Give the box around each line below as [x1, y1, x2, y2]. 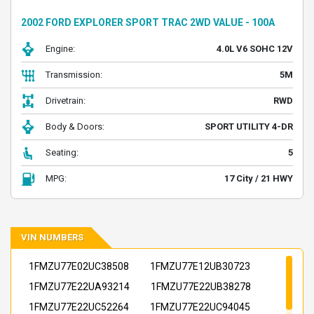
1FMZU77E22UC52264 [29, 301, 129, 313]
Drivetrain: [46, 95, 86, 106]
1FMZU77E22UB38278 [151, 281, 251, 292]
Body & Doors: [46, 121, 104, 132]
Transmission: [46, 69, 102, 80]
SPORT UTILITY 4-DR [205, 121, 293, 132]
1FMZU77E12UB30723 [150, 261, 250, 272]
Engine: [46, 43, 75, 54]
